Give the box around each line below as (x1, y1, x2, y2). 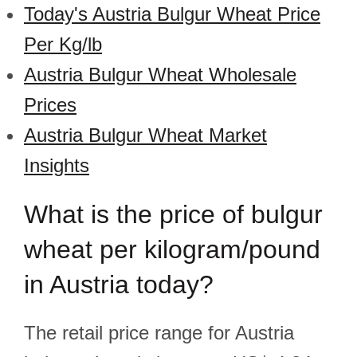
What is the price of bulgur (24, 200, 323, 229)
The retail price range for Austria (24, 322, 294, 343)
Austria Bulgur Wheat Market (24, 124, 267, 146)
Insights (24, 155, 89, 176)
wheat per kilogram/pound (24, 235, 320, 264)
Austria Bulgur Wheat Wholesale (24, 64, 296, 85)
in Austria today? (24, 270, 214, 299)
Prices (24, 94, 76, 116)
